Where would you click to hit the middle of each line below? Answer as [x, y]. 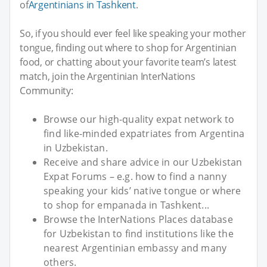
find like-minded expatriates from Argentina [144, 133]
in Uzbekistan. [76, 148]
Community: [46, 90]
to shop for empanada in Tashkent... [126, 205]
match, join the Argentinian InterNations [108, 76]
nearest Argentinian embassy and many [135, 248]
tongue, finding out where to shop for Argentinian [128, 47]
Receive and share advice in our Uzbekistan [143, 162]
